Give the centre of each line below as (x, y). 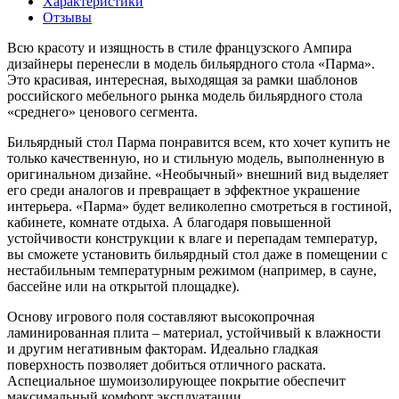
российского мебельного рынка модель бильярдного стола (185, 95)
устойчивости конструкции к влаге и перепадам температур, (192, 238)
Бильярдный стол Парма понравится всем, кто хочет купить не (199, 142)
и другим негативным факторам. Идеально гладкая (163, 348)
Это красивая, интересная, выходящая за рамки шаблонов (183, 79)
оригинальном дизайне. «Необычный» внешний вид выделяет (198, 174)
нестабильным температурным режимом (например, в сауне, (192, 270)
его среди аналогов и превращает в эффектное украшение (183, 190)
